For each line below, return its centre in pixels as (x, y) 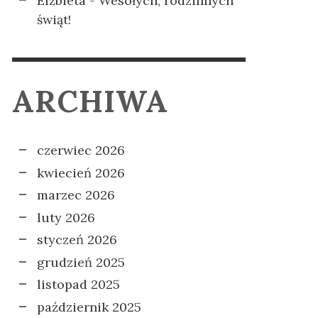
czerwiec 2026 (81, 150)
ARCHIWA (90, 101)
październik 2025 (89, 307)
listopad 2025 (78, 284)
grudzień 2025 (81, 262)
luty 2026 (66, 217)
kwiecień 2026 (81, 172)
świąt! (54, 20)
